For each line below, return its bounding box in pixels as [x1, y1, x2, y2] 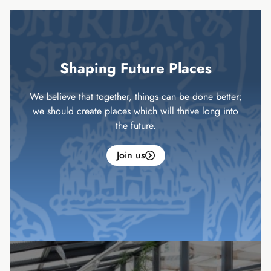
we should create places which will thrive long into [33, 103, 238, 118]
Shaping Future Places [59, 57, 212, 79]
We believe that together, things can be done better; [29, 89, 242, 103]
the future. [115, 118, 156, 132]
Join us [116, 148, 145, 162]
